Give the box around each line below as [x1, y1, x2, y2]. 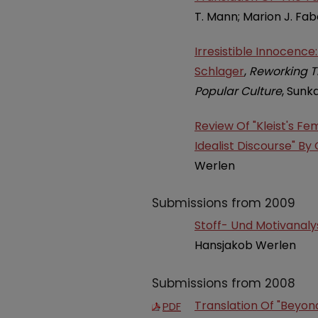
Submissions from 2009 [152, 194, 295, 212]
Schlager [194, 62, 244, 79]
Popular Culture [194, 82, 282, 99]
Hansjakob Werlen [194, 237, 296, 254]
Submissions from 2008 [152, 274, 295, 292]
